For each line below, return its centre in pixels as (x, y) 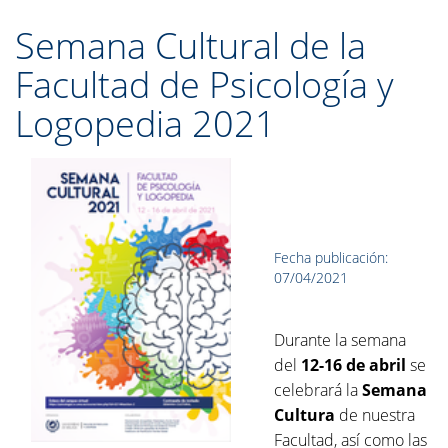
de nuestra (375, 415)
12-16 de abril (354, 365)
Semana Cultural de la (190, 45)
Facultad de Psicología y (204, 84)
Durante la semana (340, 340)
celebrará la (318, 390)
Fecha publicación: (331, 257)
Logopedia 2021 (145, 123)
